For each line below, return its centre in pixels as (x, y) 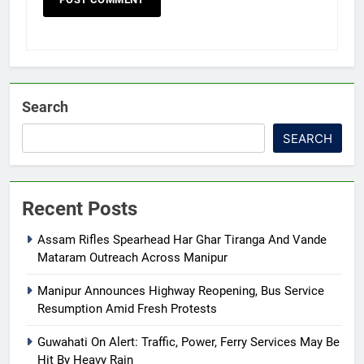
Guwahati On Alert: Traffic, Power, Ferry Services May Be (188, 342)
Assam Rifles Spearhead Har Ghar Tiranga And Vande (182, 239)
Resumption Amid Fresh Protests (127, 308)
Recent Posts (80, 208)
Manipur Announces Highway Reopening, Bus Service (181, 290)
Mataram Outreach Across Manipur (132, 257)
